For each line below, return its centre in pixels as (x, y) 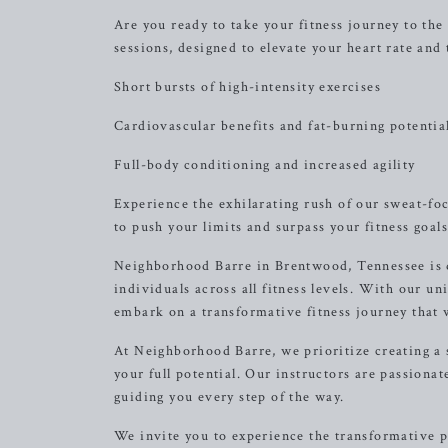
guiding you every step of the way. (229, 397)
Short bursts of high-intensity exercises (248, 87)
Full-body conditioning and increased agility (265, 165)
